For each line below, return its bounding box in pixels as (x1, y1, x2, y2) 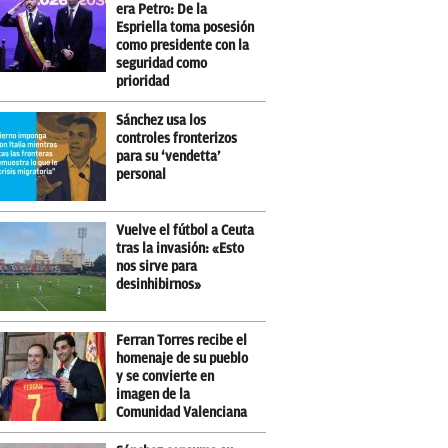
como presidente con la (116, 38, 250, 53)
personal (116, 167, 167, 182)
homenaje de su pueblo (116, 351, 249, 366)
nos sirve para (116, 259, 198, 274)
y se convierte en (116, 369, 215, 384)
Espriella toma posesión (116, 20, 255, 35)
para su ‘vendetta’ (116, 149, 222, 164)
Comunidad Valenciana (116, 405, 248, 420)
